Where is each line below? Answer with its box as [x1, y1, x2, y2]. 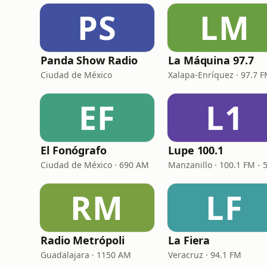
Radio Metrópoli [41, 233, 125, 247]
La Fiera [168, 233, 210, 247]
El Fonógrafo [41, 143, 107, 157]
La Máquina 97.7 [168, 53, 254, 67]
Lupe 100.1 [168, 143, 224, 157]
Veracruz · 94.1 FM [168, 249, 241, 260]
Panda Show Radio [41, 53, 138, 67]
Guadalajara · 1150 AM [41, 249, 131, 260]
